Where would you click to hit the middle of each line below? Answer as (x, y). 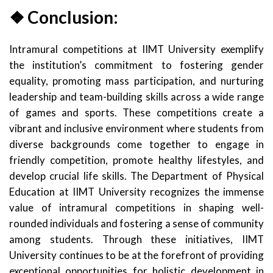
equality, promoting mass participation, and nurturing (136, 80)
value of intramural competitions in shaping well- (136, 207)
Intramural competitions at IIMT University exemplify (136, 49)
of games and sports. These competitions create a (136, 112)
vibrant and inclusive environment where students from (136, 128)
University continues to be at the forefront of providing (136, 255)
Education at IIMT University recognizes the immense (136, 191)
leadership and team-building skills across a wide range (136, 96)
